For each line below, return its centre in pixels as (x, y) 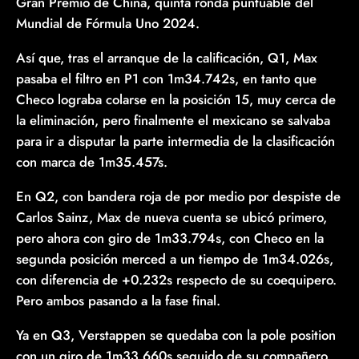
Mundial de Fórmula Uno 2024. (108, 24)
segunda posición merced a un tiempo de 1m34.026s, (175, 259)
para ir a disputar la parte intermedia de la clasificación (175, 141)
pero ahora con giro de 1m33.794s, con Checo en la (170, 238)
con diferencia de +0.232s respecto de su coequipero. (176, 280)
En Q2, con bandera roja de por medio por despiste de (178, 197)
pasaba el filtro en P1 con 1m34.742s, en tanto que (166, 79)
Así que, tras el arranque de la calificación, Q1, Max (167, 58)
